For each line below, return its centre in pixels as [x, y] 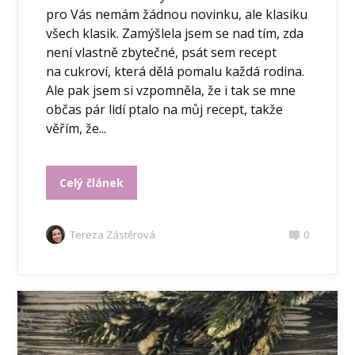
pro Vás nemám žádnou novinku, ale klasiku [177, 15]
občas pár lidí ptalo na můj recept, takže [165, 110]
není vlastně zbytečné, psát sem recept [162, 53]
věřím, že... [76, 129]
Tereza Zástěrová [113, 235]
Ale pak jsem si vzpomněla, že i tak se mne [171, 91]
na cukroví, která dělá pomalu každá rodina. [176, 72]
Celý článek [92, 183]
